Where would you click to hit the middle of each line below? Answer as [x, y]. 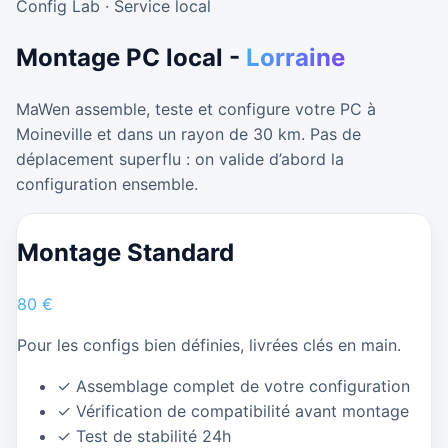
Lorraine [295, 57]
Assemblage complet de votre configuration [243, 385]
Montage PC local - [131, 57]
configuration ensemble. [107, 183]
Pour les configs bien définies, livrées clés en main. [209, 344]
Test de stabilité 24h [153, 435]
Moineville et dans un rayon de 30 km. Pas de [188, 133]
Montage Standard [125, 252]
